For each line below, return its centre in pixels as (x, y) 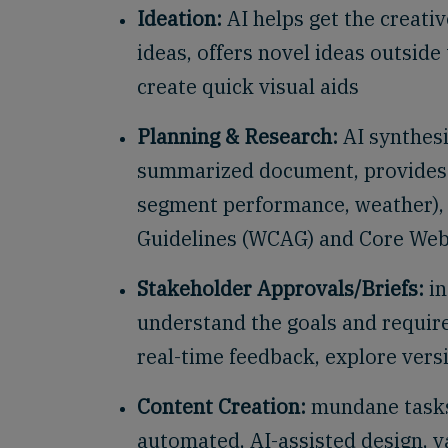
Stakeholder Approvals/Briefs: (280, 288)
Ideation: (179, 18)
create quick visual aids (248, 86)
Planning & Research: (237, 136)
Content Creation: (221, 406)
